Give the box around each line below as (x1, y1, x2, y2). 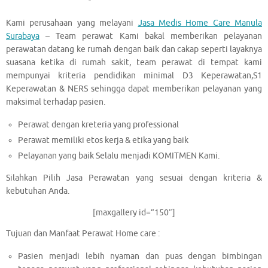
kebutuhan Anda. (6, 186, 69, 197)
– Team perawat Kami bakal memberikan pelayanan (39, 31, 262, 42)
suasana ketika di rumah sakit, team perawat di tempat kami (6, 57, 262, 68)
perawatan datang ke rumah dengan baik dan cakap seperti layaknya (6, 44, 262, 55)
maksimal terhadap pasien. (6, 97, 105, 108)
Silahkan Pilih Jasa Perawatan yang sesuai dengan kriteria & (6, 173, 262, 184)
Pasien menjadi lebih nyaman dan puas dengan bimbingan (18, 251, 262, 261)
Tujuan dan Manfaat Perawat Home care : (6, 229, 160, 239)
